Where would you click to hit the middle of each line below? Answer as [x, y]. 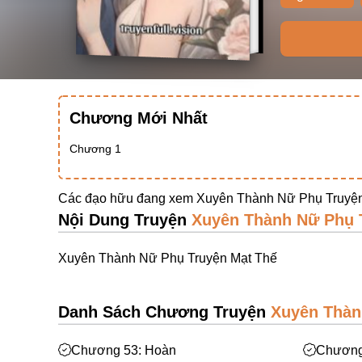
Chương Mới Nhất [139, 118]
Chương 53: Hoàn [124, 350]
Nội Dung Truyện [125, 220]
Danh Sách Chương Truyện [164, 312]
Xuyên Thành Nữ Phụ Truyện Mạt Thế [168, 258]
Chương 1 [95, 149]
